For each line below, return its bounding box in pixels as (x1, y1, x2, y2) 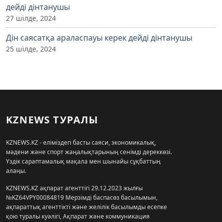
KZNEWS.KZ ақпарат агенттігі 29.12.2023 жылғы (6, 184, 143, 193)
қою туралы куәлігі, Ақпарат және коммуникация (6, 212, 150, 221)
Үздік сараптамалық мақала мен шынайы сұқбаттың (6, 157, 161, 166)
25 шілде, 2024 (6, 44, 56, 54)
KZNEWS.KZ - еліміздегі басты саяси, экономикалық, (6, 138, 156, 147)
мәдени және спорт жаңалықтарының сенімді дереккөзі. (6, 148, 172, 157)
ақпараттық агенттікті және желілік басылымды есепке (6, 203, 167, 212)
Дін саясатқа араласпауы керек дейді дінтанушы (6, 32, 192, 44)
